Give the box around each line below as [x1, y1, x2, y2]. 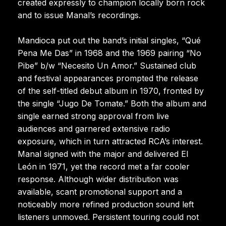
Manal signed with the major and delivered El [18, 148, 188, 159]
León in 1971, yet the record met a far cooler [18, 161, 190, 172]
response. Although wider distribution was [18, 174, 179, 184]
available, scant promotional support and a [18, 186, 182, 197]
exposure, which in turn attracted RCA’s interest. [18, 136, 203, 146]
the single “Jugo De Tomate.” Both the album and [18, 98, 206, 108]
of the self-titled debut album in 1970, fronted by [18, 85, 204, 96]
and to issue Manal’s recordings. [18, 10, 141, 20]
